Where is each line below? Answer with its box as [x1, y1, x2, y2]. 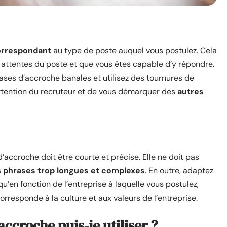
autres [175, 86, 204, 97]
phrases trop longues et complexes [3, 165, 145, 176]
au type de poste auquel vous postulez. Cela [53, 45, 217, 56]
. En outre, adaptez [145, 165, 213, 176]
